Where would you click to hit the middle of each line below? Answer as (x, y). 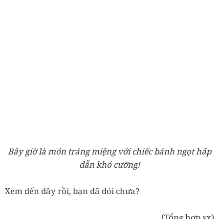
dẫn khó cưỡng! (109, 165)
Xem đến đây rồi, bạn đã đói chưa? (72, 191)
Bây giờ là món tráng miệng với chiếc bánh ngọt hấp (109, 152)
